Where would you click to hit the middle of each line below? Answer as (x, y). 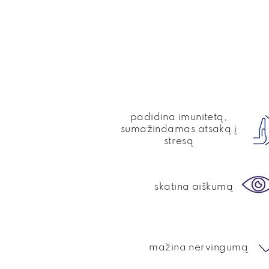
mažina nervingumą (198, 248)
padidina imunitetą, (179, 117)
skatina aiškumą (194, 187)
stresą (179, 141)
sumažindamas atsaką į (179, 129)
